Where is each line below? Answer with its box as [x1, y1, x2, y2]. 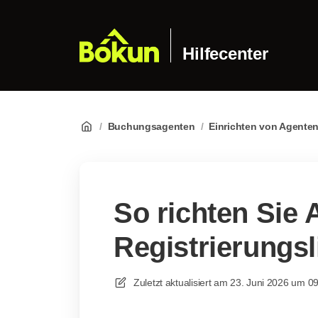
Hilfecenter [182, 44, 268, 63]
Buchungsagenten [107, 121, 195, 132]
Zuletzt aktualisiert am [133, 277, 228, 288]
